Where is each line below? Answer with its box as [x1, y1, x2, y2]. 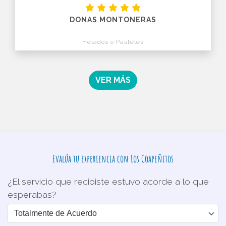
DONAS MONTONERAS [70, 16, 156, 24]
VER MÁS [95, 75, 131, 85]
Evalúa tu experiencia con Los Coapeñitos [52, 152, 174, 165]
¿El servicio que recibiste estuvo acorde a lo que [8, 176, 209, 187]
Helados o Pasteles [82, 38, 144, 46]
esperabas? [8, 189, 56, 200]
